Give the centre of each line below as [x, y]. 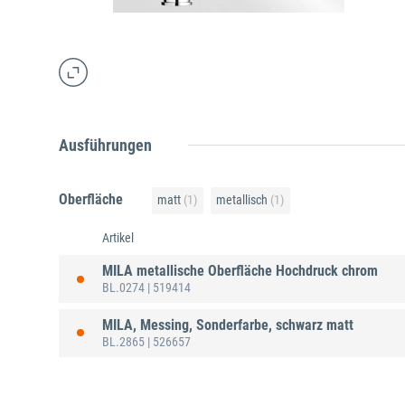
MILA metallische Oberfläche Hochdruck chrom [240, 271]
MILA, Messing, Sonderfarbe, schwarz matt [228, 325]
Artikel [118, 238]
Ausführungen [105, 146]
